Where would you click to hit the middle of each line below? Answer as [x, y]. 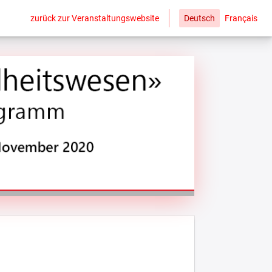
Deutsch [199, 18]
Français [241, 18]
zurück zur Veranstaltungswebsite [95, 18]
